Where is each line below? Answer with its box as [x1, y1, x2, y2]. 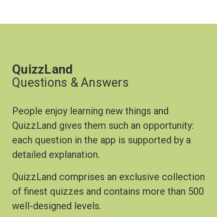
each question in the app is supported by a [12, 134, 191, 146]
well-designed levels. [12, 200, 101, 212]
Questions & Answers [12, 76, 129, 90]
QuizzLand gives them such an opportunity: [12, 120, 194, 131]
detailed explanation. [12, 149, 100, 160]
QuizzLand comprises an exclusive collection [12, 171, 205, 183]
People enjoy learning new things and [12, 105, 169, 117]
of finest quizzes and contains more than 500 [12, 186, 204, 197]
